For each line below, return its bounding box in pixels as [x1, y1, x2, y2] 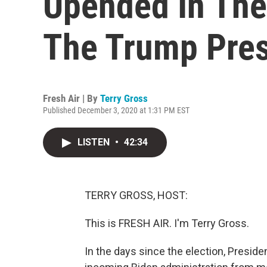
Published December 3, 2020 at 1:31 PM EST [43, 105, 190, 115]
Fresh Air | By [43, 92, 100, 104]
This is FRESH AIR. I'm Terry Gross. [85, 217, 249, 229]
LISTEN [77, 136, 112, 148]
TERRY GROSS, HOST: [85, 189, 188, 201]
